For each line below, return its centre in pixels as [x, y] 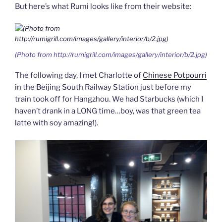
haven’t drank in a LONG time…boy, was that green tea [108, 111]
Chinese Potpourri [175, 76]
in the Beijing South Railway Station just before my [103, 87]
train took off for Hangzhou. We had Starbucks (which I [109, 99]
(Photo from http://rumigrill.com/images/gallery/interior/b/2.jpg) [111, 54]
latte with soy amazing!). [56, 123]
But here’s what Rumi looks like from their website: [103, 6]
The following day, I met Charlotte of [79, 76]
